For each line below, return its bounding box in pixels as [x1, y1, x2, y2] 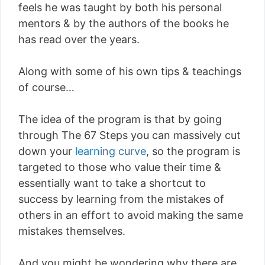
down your [18, 145, 75, 157]
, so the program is [146, 145, 240, 157]
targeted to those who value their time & [18, 161, 221, 173]
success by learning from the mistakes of [18, 193, 224, 205]
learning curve [75, 145, 146, 157]
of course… [18, 81, 75, 93]
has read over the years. [18, 33, 140, 46]
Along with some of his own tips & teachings [18, 65, 241, 77]
